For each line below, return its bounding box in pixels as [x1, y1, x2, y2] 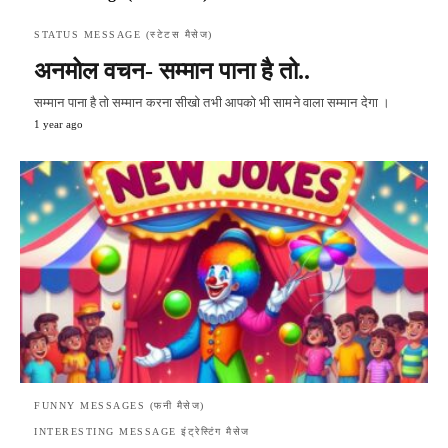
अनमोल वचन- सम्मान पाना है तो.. [34, 58, 310, 84]
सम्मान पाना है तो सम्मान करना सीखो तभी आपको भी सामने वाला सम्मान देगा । [34, 95, 390, 110]
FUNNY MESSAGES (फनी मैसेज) [34, 399, 205, 411]
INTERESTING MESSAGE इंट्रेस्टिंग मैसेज [34, 425, 250, 437]
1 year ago [34, 118, 83, 130]
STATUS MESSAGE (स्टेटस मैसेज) [34, 29, 213, 40]
